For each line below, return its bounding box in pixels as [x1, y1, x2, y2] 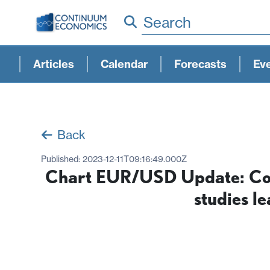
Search [143, 13, 191, 31]
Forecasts [174, 57, 227, 71]
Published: [41, 153, 83, 165]
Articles [33, 57, 74, 71]
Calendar [101, 57, 148, 71]
